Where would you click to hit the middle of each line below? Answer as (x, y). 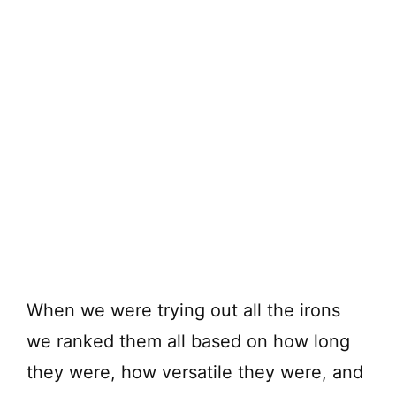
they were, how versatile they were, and (195, 372)
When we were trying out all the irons (183, 310)
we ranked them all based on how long (188, 341)
